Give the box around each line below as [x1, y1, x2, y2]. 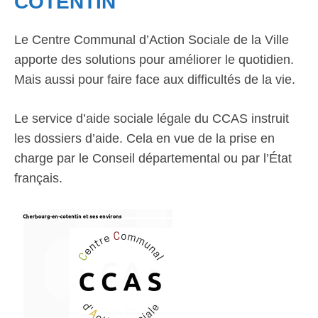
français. [14, 171, 62, 185]
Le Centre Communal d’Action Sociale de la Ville [14, 33, 289, 47]
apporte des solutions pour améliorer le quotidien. [14, 53, 294, 67]
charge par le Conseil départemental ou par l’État [14, 151, 292, 165]
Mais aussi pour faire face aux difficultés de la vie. [14, 72, 295, 87]
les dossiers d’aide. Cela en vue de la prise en [14, 131, 275, 146]
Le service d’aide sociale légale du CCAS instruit [14, 111, 289, 126]
